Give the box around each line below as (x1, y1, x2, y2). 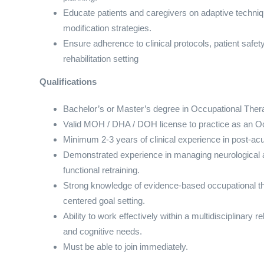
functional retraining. (63, 165, 140, 176)
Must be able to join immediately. (63, 242, 188, 252)
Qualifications (39, 77, 97, 87)
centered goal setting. (63, 196, 145, 206)
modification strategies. (63, 23, 151, 34)
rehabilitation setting (63, 54, 138, 64)
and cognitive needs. (63, 226, 142, 237)
